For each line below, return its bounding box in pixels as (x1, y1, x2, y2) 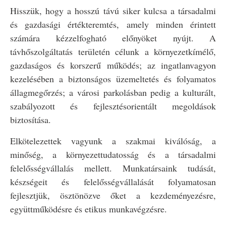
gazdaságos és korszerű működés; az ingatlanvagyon (10, 59, 216, 72)
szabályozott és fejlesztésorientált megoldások (10, 100, 216, 112)
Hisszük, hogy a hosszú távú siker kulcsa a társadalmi (10, 5, 216, 17)
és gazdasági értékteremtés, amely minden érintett (10, 18, 216, 31)
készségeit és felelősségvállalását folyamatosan (10, 175, 216, 188)
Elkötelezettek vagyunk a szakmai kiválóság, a (10, 134, 216, 147)
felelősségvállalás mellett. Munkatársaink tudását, (10, 161, 216, 174)
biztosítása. (10, 114, 51, 126)
